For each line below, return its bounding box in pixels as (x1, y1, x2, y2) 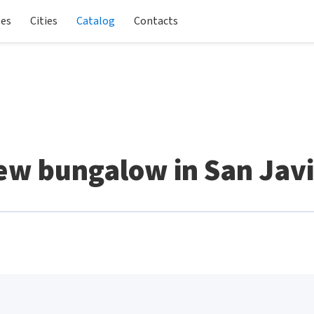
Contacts (134, 13, 178, 29)
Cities (30, 13, 57, 29)
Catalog (76, 13, 115, 29)
